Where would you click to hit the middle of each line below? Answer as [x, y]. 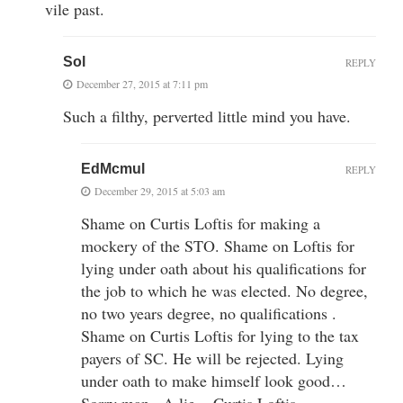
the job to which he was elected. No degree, [224, 290]
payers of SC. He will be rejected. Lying [212, 358]
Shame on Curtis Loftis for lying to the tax [220, 335]
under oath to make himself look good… [214, 380]
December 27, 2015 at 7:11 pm [142, 83]
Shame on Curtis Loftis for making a [201, 223]
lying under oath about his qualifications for [224, 268]
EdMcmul [113, 168]
